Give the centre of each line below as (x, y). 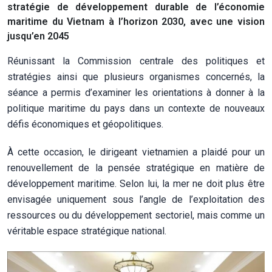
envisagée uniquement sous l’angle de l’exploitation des (136, 199)
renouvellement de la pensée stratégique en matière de (136, 168)
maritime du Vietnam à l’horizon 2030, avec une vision (136, 21)
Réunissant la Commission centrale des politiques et (136, 61)
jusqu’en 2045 (38, 36)
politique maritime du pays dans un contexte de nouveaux (136, 108)
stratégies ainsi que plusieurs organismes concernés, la (136, 76)
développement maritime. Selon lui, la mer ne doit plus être (136, 183)
